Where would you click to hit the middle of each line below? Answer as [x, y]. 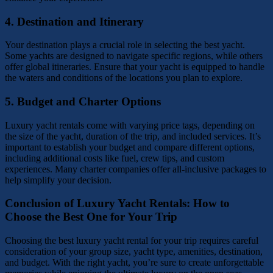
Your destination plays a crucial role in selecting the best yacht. [125, 45]
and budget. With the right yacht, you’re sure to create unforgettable [134, 263]
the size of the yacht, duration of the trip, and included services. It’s [133, 136]
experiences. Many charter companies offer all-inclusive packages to [136, 169]
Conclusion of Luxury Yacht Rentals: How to [117, 204]
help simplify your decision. [58, 180]
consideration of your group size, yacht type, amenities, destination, [134, 252]
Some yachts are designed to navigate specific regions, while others [134, 56]
